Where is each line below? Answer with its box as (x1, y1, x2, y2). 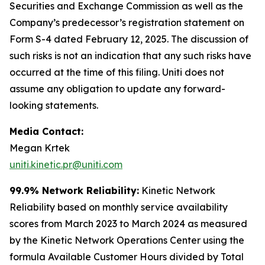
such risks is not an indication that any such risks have (9, 50, 251, 62)
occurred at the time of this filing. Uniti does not (9, 66, 224, 79)
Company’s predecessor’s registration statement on (9, 17, 244, 29)
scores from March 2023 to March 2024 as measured (9, 218, 247, 230)
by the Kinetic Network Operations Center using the (9, 234, 244, 247)
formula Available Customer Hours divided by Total (9, 251, 244, 263)
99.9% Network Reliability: (9, 185, 139, 197)
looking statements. (9, 99, 98, 112)
